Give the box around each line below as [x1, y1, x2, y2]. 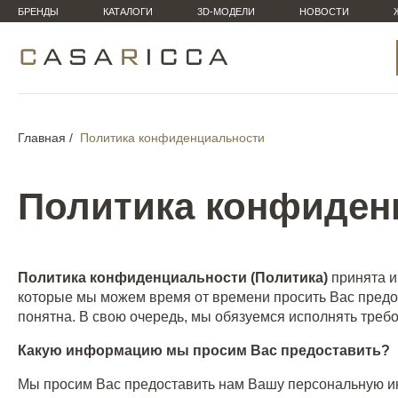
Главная [18, 131, 66, 145]
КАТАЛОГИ [103, 6, 153, 17]
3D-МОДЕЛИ [197, 6, 255, 17]
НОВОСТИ [299, 6, 349, 17]
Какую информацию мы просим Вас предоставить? [18, 343, 390, 358]
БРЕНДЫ [18, 6, 59, 17]
